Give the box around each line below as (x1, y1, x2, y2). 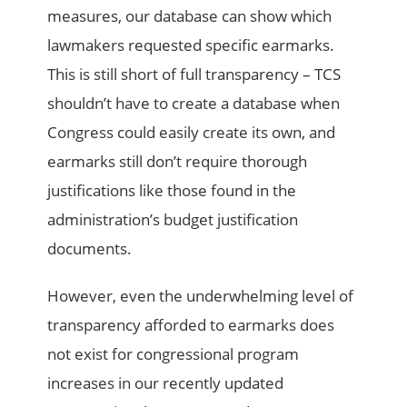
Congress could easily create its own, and (47, 122, 336, 144)
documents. (47, 238, 133, 260)
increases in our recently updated (47, 372, 284, 394)
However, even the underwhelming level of (47, 285, 354, 307)
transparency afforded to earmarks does (47, 314, 335, 336)
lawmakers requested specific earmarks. (47, 35, 335, 56)
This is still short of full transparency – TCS (47, 64, 342, 85)
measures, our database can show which (47, 5, 333, 27)
